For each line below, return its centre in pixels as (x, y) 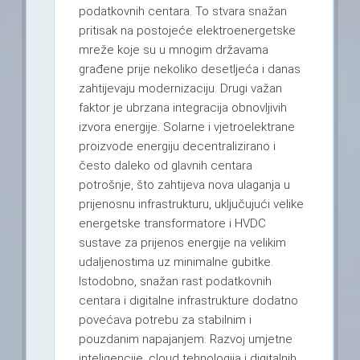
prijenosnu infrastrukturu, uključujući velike (191, 205)
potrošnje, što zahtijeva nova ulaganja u (184, 185)
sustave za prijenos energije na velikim (182, 243)
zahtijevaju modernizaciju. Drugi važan (180, 89)
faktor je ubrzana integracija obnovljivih (182, 108)
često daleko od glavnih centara (165, 166)
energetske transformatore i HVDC (172, 224)
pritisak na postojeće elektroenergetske (187, 31)
